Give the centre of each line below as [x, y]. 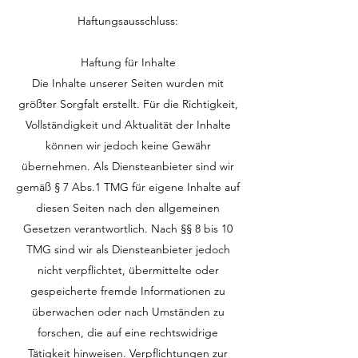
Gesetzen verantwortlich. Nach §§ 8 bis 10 [128, 229]
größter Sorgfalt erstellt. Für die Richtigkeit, [128, 104]
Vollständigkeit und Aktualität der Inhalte [128, 125]
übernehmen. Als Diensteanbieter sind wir [128, 166]
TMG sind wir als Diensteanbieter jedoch [128, 249]
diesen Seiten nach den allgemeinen [128, 208]
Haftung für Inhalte [128, 62]
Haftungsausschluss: [128, 21]
